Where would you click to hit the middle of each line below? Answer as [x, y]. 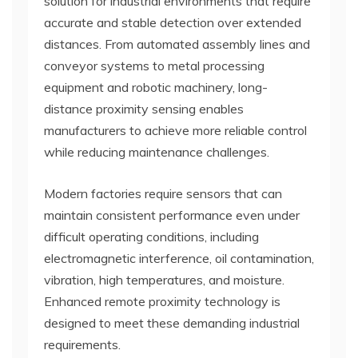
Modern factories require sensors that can [163, 193]
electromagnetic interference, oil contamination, [179, 258]
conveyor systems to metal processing [154, 65]
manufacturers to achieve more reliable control [175, 130]
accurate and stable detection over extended [173, 22]
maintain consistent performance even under [172, 215]
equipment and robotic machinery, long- [156, 87]
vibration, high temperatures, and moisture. [164, 279]
